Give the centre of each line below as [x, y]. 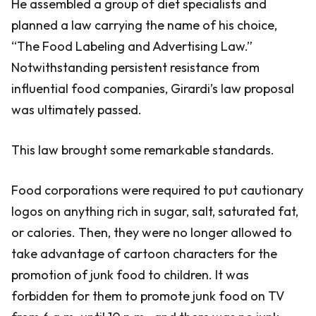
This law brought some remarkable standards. [143, 150]
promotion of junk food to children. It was [130, 275]
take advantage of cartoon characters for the [144, 254]
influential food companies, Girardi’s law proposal [153, 89]
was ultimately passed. [77, 110]
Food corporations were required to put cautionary [157, 190]
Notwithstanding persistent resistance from [135, 67]
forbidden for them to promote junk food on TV [148, 296]
